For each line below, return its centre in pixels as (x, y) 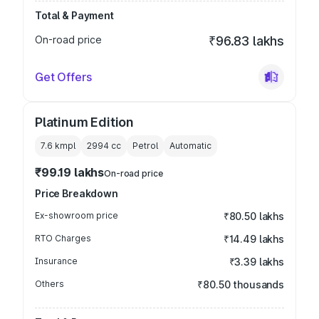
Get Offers (63, 77)
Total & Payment (74, 15)
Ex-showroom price (77, 215)
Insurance (56, 261)
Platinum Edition (85, 122)
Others (49, 284)
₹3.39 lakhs (256, 262)
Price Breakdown (77, 193)
